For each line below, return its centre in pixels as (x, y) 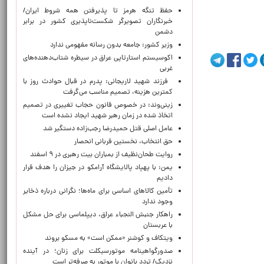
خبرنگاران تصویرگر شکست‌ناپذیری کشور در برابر (98, 22)
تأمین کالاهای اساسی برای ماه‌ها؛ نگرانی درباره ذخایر (98, 192)
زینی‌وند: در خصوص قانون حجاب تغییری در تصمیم (98, 105)
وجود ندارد (157, 202)
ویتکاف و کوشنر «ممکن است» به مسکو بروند (109, 239)
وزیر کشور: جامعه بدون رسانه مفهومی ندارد (111, 45)
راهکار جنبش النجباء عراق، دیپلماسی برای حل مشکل (98, 215)
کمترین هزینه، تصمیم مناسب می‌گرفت (118, 93)
